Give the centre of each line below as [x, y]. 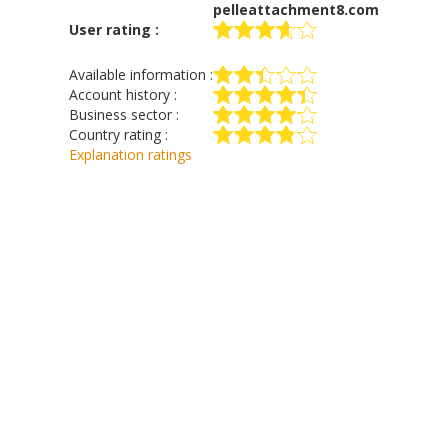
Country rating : [118, 134]
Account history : [123, 94]
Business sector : [124, 114]
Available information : [141, 74]
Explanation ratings [130, 154]
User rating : [114, 29]
